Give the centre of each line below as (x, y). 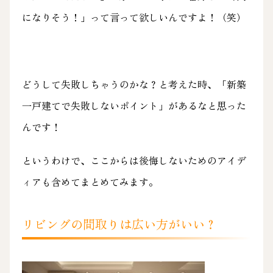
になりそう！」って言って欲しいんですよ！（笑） (134, 17)
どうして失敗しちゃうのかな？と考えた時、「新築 (134, 84)
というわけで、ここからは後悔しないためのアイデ (134, 160)
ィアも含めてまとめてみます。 (90, 181)
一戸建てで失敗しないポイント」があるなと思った (134, 105)
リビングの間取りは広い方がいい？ (119, 224)
